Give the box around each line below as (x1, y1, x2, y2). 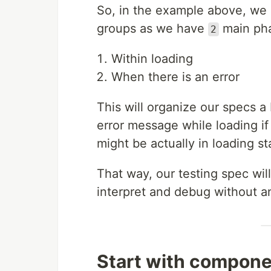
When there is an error (111, 70, 240, 84)
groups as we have (97, 21, 208, 36)
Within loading (111, 51, 193, 66)
